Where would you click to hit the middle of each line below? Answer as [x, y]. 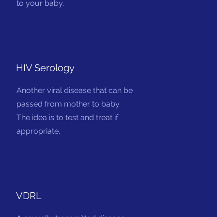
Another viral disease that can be [75, 90]
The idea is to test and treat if [68, 117]
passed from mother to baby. [69, 104]
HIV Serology [46, 68]
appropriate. [39, 131]
